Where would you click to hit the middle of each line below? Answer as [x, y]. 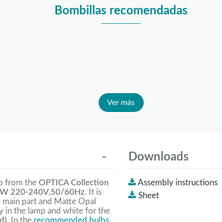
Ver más [121, 103]
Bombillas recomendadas [121, 11]
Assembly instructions [178, 183]
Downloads [159, 157]
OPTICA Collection [74, 183]
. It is [93, 192]
